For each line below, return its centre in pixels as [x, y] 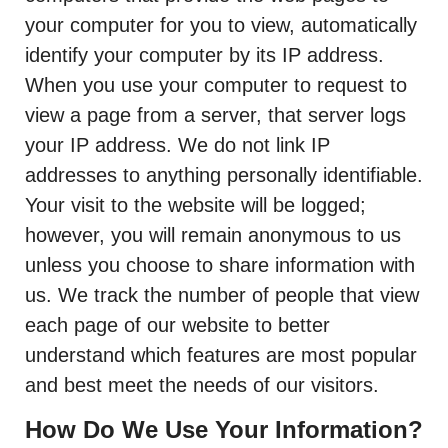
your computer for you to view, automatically [221, 25]
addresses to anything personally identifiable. [224, 175]
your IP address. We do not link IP [177, 145]
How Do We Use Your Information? [224, 429]
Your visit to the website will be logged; [195, 205]
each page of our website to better [177, 325]
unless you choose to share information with [220, 265]
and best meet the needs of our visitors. [202, 385]
